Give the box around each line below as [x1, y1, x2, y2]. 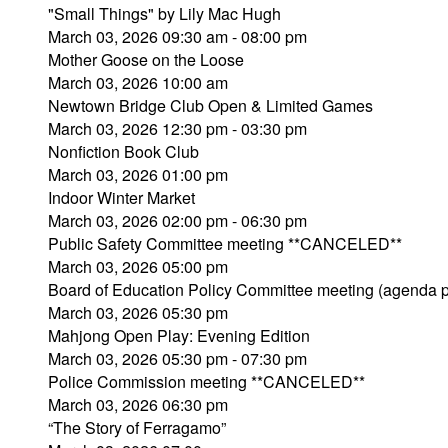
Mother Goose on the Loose [48, 48, 244, 71]
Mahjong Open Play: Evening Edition [48, 324, 310, 347]
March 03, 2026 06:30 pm [48, 393, 228, 416]
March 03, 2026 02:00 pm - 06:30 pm [48, 209, 307, 232]
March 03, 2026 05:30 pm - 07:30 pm [48, 347, 307, 370]
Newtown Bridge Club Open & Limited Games [48, 94, 373, 117]
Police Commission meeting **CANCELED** [48, 370, 365, 393]
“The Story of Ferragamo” [48, 416, 226, 439]
